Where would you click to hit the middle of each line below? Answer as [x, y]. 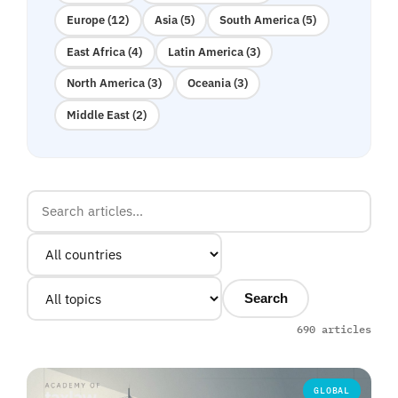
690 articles [334, 329]
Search [266, 299]
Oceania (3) [217, 84]
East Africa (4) [105, 52]
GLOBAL [332, 390]
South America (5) [268, 20]
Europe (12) [98, 20]
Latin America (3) [214, 52]
